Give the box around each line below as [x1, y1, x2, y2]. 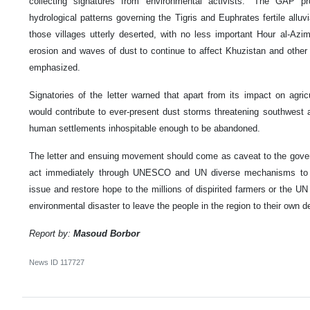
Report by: [29, 228, 73, 239]
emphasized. [29, 62, 80, 73]
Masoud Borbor [73, 228, 143, 239]
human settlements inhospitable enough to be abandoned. [29, 122, 260, 134]
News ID [29, 257, 60, 266]
